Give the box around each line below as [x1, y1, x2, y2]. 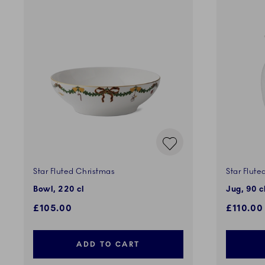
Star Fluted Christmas [33, 167, 115, 177]
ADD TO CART [76, 240, 140, 249]
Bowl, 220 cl [33, 185, 85, 195]
